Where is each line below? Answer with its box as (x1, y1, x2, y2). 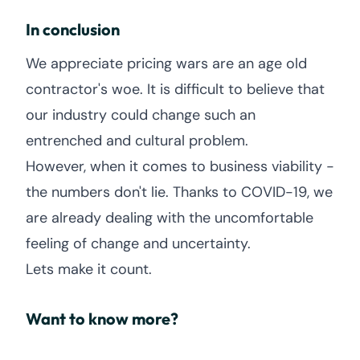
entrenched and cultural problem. (26, 131, 248, 150)
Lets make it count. (26, 260, 152, 279)
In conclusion (26, 19, 120, 39)
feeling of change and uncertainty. (26, 234, 251, 253)
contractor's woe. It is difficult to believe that (26, 80, 325, 99)
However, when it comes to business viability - (26, 157, 334, 176)
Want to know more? (26, 309, 178, 329)
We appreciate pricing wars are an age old (26, 54, 307, 73)
